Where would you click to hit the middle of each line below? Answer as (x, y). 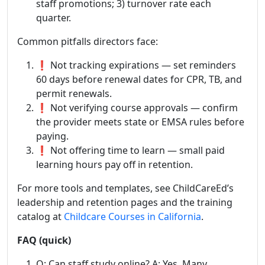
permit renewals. (74, 93)
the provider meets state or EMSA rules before (140, 122)
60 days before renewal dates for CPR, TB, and (139, 79)
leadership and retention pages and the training (125, 202)
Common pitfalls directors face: (88, 41)
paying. (52, 136)
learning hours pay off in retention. (114, 164)
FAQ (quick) (44, 240)
